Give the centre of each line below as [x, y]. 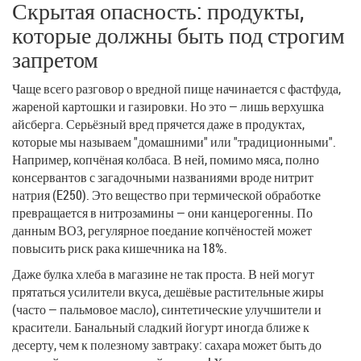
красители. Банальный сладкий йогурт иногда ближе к [161, 327]
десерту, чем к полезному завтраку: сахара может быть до [167, 344]
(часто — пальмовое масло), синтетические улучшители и [167, 309]
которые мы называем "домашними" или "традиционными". [174, 141]
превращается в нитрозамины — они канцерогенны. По [162, 212]
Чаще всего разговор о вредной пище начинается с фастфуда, [176, 88]
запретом [55, 59]
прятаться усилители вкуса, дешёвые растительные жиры [168, 291]
